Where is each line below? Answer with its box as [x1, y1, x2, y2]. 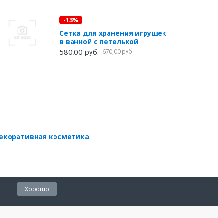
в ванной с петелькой [59, 36, 139, 46]
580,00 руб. [59, 46, 99, 56]
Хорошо [25, 184, 49, 193]
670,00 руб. [102, 47, 134, 55]
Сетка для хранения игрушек [59, 28, 167, 37]
